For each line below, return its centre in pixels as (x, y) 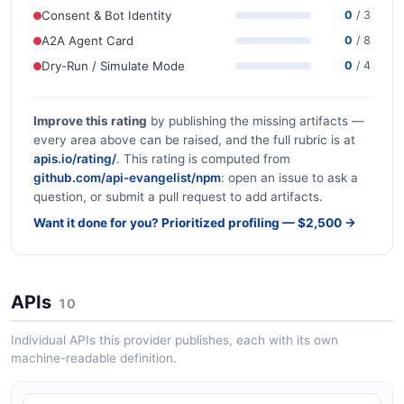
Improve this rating (90, 121)
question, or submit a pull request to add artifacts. (178, 197)
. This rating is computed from (203, 159)
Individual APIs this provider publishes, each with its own (174, 340)
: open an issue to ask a (289, 178)
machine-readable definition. (94, 358)
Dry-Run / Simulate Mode (113, 65)
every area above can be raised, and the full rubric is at (194, 140)
